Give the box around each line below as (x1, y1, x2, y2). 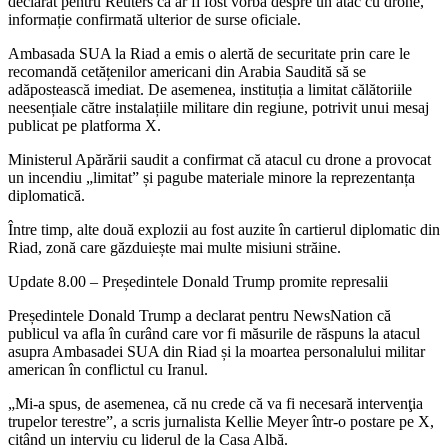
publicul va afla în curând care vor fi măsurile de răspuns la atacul (8, 325, 420, 343)
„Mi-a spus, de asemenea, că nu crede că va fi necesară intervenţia (8, 395, 423, 413)
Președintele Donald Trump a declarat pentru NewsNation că (8, 307, 391, 325)
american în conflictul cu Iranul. (8, 361, 208, 379)
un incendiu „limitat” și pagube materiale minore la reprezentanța (8, 169, 415, 187)
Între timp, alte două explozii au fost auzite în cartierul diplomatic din (8, 221, 440, 239)
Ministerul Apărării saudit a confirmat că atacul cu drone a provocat (8, 151, 431, 169)
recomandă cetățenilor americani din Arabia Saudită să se (8, 63, 366, 81)
